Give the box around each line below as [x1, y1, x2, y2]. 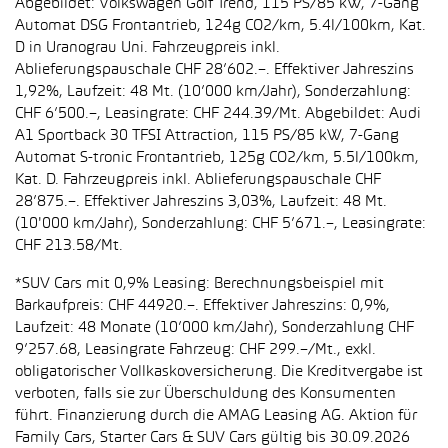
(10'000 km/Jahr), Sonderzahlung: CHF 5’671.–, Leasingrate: [15, 217, 426, 231]
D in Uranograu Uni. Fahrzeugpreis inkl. [15, 41, 280, 55]
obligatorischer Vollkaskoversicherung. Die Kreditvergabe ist [15, 365, 423, 379]
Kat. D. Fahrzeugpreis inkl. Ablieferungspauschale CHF [15, 173, 381, 187]
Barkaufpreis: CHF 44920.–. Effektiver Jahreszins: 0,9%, [15, 299, 390, 313]
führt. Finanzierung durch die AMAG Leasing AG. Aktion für [15, 409, 417, 423]
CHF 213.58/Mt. [15, 239, 123, 253]
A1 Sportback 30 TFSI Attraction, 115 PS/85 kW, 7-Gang [15, 129, 399, 143]
